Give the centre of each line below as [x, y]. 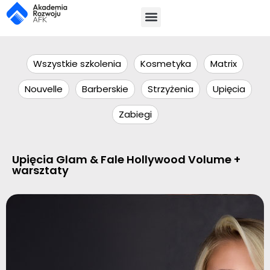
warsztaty [40, 170]
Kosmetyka [166, 64]
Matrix [224, 64]
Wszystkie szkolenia [77, 64]
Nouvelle [44, 89]
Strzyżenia [171, 89]
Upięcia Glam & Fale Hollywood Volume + [126, 159]
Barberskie [105, 89]
